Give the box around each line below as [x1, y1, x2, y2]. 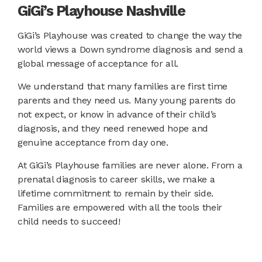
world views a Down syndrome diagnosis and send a [18, 44, 243, 56]
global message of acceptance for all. [18, 58, 179, 70]
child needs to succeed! [18, 216, 120, 227]
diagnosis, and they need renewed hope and [18, 123, 208, 135]
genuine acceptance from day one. [18, 137, 168, 149]
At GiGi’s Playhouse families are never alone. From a [18, 160, 243, 171]
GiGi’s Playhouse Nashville [18, 2, 185, 20]
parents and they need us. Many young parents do [18, 95, 236, 106]
